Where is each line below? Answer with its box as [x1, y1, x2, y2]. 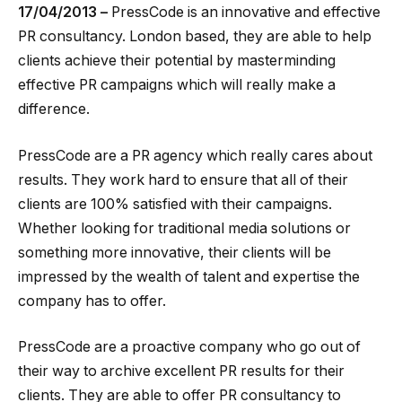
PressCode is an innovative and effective [108, 4, 380, 22]
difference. [18, 100, 90, 118]
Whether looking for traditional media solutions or [18, 219, 351, 237]
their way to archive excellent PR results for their [18, 363, 345, 380]
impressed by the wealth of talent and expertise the [18, 267, 360, 285]
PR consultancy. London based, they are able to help [18, 28, 371, 46]
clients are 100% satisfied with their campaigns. [18, 195, 332, 213]
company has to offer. [18, 292, 166, 310]
